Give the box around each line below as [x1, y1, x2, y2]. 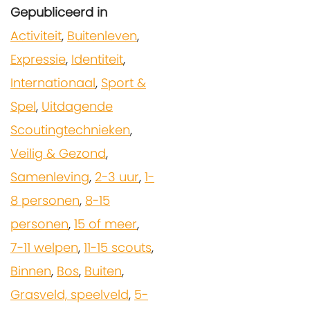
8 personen [10, 191, 80, 209]
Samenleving [10, 167, 89, 185]
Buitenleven [67, 26, 137, 44]
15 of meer [74, 215, 137, 232]
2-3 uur [95, 167, 139, 185]
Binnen [10, 262, 51, 280]
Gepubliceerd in [10, 3, 107, 21]
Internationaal [10, 73, 95, 91]
